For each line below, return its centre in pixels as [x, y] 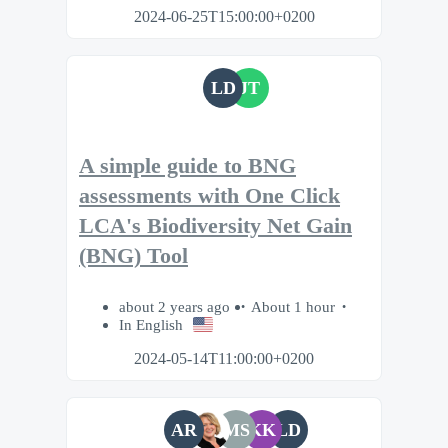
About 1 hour [293, 306]
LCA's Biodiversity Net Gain [215, 226]
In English [151, 324]
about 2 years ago [176, 306]
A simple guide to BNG [187, 166]
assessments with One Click [209, 196]
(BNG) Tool [133, 256]
